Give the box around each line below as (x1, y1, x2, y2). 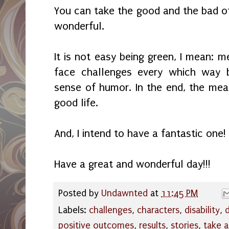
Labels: (58, 204, 89, 216)
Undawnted (101, 188, 148, 199)
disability (185, 204, 220, 216)
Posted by (58, 188, 101, 199)
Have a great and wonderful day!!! (54, 158, 211, 171)
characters (137, 204, 179, 216)
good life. (54, 97, 101, 109)
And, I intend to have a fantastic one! (54, 127, 226, 140)
